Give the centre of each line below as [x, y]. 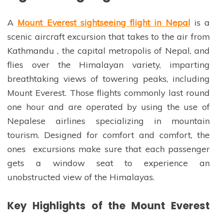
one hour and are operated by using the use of [108, 107]
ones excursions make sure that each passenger [108, 149]
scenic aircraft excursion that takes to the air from [108, 37]
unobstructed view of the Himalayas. [81, 177]
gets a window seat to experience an [108, 163]
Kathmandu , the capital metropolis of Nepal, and [108, 51]
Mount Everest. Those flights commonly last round [108, 93]
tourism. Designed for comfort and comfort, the [108, 135]
